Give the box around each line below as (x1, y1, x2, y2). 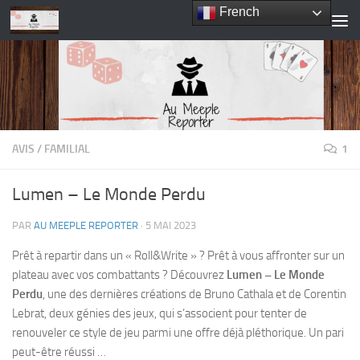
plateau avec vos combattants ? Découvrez (12, 268, 227, 282)
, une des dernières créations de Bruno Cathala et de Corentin (43, 287, 346, 301)
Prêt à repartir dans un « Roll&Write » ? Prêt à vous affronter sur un (12, 248, 345, 263)
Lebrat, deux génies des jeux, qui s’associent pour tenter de (12, 306, 307, 321)
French (216, 5, 260, 19)
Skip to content (22, 15, 106, 31)
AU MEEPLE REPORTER (34, 219, 138, 231)
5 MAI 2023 (145, 219, 196, 231)
